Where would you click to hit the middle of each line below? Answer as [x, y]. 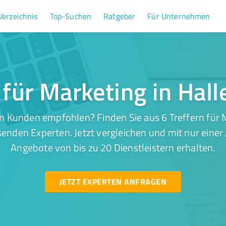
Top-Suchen [71, 16]
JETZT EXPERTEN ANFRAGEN [113, 181]
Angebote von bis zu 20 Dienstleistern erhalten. [113, 147]
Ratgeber [120, 16]
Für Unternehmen [179, 16]
